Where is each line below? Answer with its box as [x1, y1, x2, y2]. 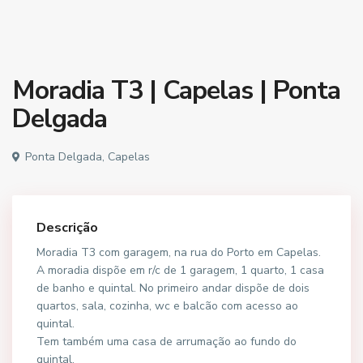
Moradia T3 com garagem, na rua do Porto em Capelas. [36, 245, 321, 260]
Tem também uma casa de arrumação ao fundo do [36, 334, 297, 349]
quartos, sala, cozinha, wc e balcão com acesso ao [36, 298, 298, 314]
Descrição [36, 219, 98, 237]
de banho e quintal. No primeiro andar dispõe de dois [36, 280, 310, 296]
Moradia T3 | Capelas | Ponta [12, 73, 340, 108]
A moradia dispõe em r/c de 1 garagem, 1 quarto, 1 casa [36, 263, 324, 278]
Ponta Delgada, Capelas [22, 149, 150, 164]
